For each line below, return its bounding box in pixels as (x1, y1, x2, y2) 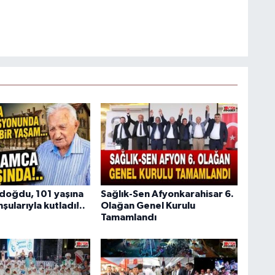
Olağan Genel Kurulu (100, 200, 195, 211)
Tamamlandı (100, 212, 157, 222)
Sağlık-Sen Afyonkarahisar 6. (100, 188, 234, 199)
